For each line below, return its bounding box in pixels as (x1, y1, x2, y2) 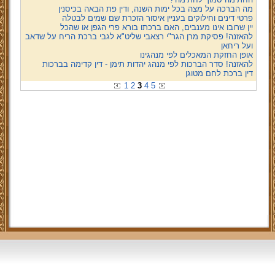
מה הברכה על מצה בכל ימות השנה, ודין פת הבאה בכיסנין (58, 4, 253, 14)
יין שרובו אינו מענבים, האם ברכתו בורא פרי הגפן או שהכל (60, 23, 253, 32)
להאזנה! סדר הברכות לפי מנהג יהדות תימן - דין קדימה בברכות (42, 60, 253, 69)
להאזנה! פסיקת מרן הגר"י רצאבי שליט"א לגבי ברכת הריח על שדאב (25, 32, 253, 41)
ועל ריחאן (220, 41, 253, 50)
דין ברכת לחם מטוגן (185, 69, 253, 78)
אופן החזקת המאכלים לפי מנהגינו (139, 50, 253, 60)
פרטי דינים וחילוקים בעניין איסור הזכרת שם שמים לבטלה (61, 14, 253, 23)
